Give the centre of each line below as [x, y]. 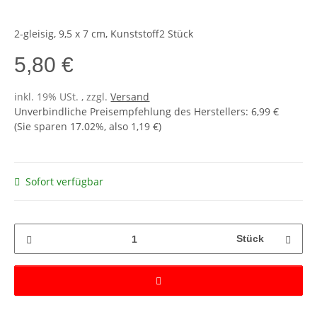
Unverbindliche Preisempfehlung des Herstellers [130, 112]
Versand [130, 97]
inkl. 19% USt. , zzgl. [63, 97]
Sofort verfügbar [65, 182]
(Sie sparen [42, 127]
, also [118, 127]
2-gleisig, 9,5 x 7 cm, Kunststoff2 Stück [104, 34]
